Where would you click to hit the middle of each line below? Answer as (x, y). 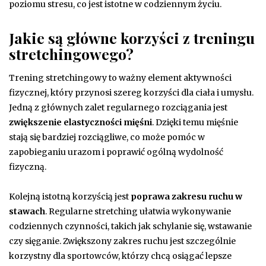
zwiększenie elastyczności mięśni (80, 122)
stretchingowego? (71, 53)
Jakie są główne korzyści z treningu (132, 37)
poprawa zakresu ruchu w (186, 196)
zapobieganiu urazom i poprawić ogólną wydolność (116, 152)
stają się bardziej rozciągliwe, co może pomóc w (107, 137)
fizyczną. (28, 167)
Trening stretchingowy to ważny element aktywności (120, 77)
